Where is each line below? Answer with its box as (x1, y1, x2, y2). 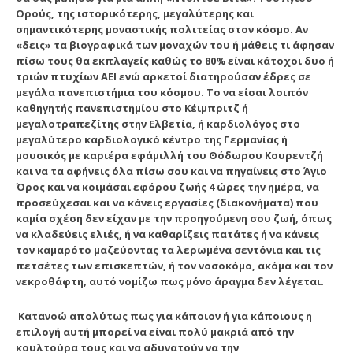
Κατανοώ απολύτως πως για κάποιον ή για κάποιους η (16, 308, 312, 323)
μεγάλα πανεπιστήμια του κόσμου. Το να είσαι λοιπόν (16, 84, 308, 99)
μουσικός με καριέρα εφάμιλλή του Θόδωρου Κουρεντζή (16, 147, 323, 162)
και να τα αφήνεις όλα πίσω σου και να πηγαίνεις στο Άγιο (16, 163, 327, 178)
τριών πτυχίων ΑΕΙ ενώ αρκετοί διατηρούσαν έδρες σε (16, 69, 311, 84)
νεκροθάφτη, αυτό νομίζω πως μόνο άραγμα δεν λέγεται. (16, 273, 326, 288)
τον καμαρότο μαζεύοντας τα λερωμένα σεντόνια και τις (16, 242, 321, 257)
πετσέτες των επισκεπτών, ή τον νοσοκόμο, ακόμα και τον (16, 258, 333, 273)
